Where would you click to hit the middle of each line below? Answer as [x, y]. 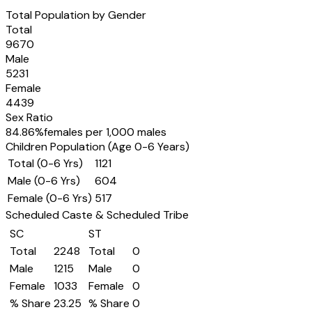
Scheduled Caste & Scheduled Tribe [97, 215]
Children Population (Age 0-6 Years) [97, 147]
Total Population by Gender [76, 15]
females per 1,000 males [105, 132]
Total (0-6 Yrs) [45, 163]
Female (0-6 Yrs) [50, 198]
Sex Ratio [29, 117]
